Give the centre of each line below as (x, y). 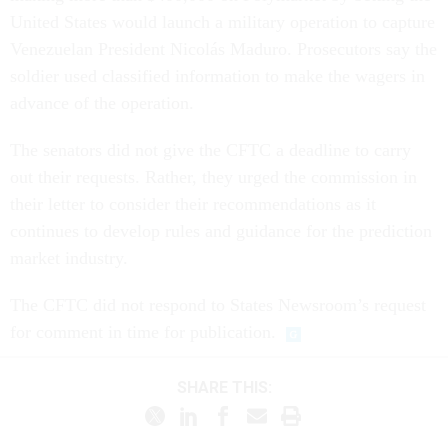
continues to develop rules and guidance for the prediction (221, 231)
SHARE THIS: (229, 387)
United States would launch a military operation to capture (222, 22)
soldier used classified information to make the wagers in (217, 76)
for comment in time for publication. (143, 332)
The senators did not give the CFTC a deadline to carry (210, 150)
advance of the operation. (102, 103)
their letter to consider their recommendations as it (193, 204)
